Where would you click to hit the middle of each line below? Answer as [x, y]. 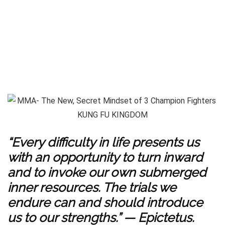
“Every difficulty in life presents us [103, 142]
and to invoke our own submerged [107, 172]
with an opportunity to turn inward [105, 157]
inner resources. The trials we [92, 187]
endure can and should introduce [105, 202]
